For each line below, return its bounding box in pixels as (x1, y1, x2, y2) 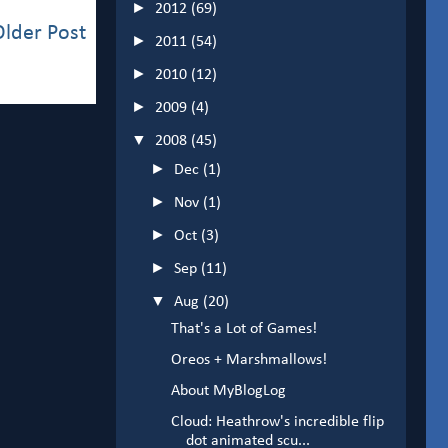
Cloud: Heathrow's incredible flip (170, 414, 384, 431)
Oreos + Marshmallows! (170, 352, 327, 369)
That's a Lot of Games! (170, 321, 317, 338)
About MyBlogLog (170, 383, 286, 400)
